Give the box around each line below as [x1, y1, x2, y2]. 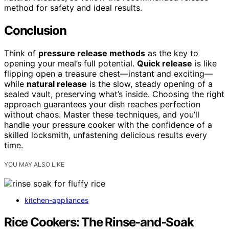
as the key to [145, 48, 198, 59]
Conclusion [4, 23, 66, 38]
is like [192, 58, 217, 69]
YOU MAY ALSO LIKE [4, 161, 64, 169]
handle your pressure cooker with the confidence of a [4, 120, 212, 130]
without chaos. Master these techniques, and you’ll [4, 109, 199, 120]
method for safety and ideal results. [4, 3, 142, 13]
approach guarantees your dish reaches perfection [4, 99, 200, 110]
